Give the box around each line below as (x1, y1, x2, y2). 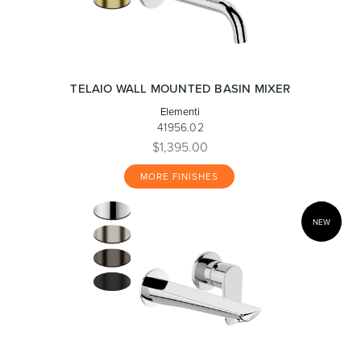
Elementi (160, 104, 201, 118)
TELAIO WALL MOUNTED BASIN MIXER (70, 80, 291, 97)
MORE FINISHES (140, 170, 219, 183)
